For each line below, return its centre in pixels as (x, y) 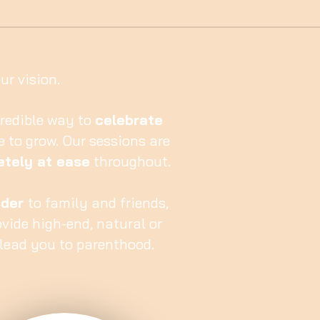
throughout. (132, 161)
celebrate (129, 120)
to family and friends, (98, 202)
